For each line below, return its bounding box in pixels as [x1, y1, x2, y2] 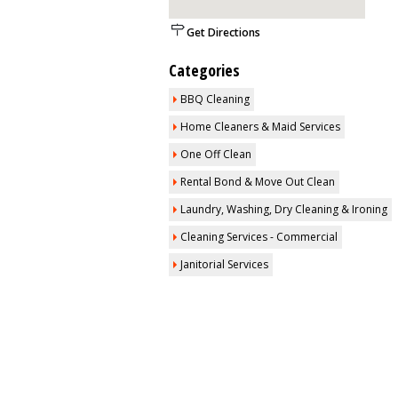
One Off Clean [180, 147, 251, 162]
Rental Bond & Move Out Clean [180, 174, 335, 189]
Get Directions [187, 25, 260, 40]
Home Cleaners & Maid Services [180, 119, 340, 134]
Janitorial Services [180, 257, 268, 272]
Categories [169, 60, 240, 81]
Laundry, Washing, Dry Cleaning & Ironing [180, 202, 387, 217]
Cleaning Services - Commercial [180, 229, 338, 244]
